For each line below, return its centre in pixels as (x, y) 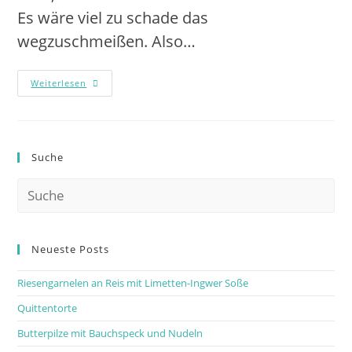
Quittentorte (48, 308)
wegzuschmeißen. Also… (107, 41)
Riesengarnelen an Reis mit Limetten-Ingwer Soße (133, 283)
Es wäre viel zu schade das (113, 18)
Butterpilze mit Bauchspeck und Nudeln (110, 333)
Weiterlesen (59, 83)
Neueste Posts (71, 249)
